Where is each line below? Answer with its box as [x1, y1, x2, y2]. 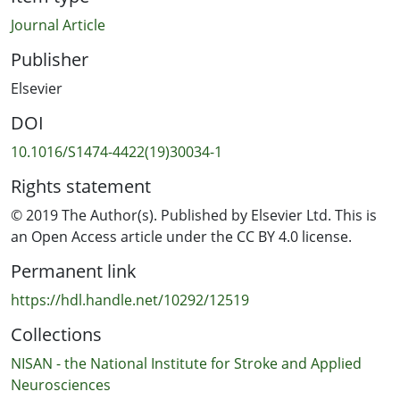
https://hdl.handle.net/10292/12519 [11, 289, 249, 310]
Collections [11, 321, 102, 346]
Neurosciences [11, 374, 111, 395]
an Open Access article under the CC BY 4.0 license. [11, 226, 352, 246]
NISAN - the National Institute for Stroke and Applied [11, 353, 362, 373]
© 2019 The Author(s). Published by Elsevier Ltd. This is [11, 204, 377, 225]
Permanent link [11, 258, 137, 283]
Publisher [11, 46, 88, 71]
